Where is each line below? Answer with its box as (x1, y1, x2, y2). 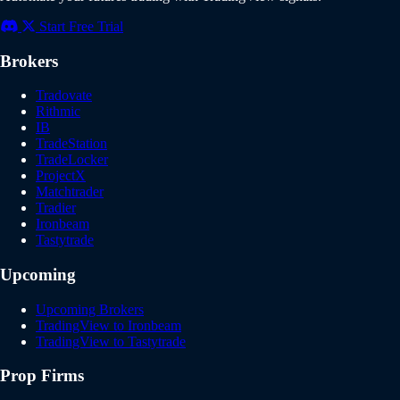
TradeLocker (36, 152, 108, 168)
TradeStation (36, 136, 107, 152)
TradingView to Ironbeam (36, 317, 181, 333)
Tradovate (36, 87, 92, 104)
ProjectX (36, 168, 86, 184)
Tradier (36, 200, 76, 216)
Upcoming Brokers (36, 301, 144, 317)
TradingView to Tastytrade (36, 333, 186, 349)
